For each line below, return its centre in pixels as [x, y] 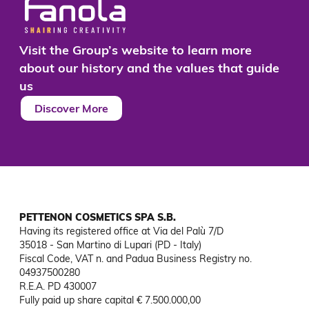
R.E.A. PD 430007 [58, 286]
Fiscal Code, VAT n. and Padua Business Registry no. [136, 259]
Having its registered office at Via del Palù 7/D [121, 231]
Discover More [71, 108]
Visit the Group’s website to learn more [136, 50]
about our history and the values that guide [149, 68]
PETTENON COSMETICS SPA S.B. [98, 217]
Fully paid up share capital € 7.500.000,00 [110, 300]
